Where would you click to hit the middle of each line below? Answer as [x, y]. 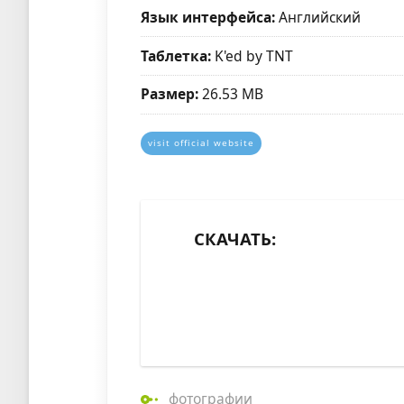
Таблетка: [176, 55]
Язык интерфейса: [208, 18]
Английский [318, 18]
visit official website [202, 143]
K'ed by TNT [252, 55]
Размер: [170, 94]
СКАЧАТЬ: [235, 238]
